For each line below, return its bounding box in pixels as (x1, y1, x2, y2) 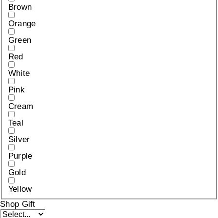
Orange (8, 19, 36, 29)
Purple (8, 151, 33, 161)
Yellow (8, 184, 32, 194)
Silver (8, 135, 30, 145)
